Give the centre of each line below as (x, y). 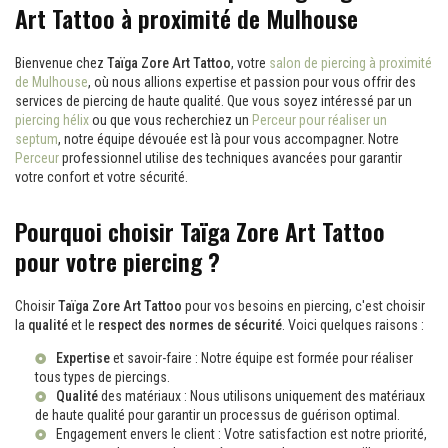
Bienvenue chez (61, 63)
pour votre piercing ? (117, 261)
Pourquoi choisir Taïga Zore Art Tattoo (200, 231)
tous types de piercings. (102, 377)
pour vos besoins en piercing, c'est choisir (303, 306)
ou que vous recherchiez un (170, 120)
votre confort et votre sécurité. (101, 177)
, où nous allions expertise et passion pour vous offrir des (252, 82)
